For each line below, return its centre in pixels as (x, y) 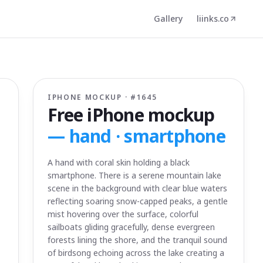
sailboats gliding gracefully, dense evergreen (131, 227)
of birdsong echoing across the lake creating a (136, 253)
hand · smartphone (147, 136)
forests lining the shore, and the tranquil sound (137, 240)
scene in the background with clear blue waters (137, 188)
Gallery (168, 18)
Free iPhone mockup (131, 115)
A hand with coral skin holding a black (119, 162)
